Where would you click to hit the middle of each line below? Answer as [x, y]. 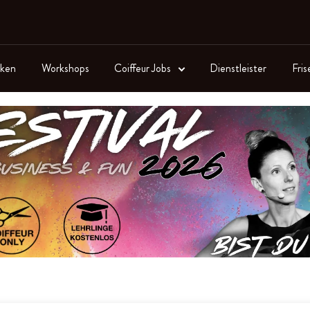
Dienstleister [238, 68]
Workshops [65, 68]
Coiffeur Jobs [144, 68]
